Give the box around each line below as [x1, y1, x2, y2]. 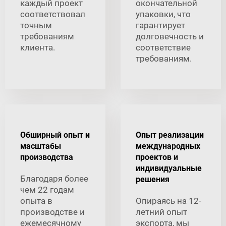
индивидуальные [136, 163, 202, 174]
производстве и [20, 207, 85, 217]
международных [136, 141, 200, 151]
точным [20, 20, 52, 31]
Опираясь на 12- [136, 196, 201, 206]
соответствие [136, 42, 191, 53]
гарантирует [136, 20, 185, 31]
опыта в [20, 196, 52, 206]
